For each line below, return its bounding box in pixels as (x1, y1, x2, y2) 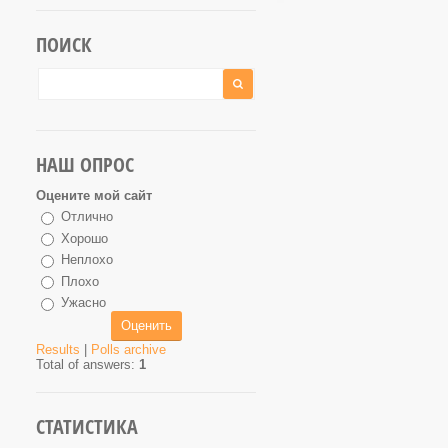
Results (36, 341, 80, 357)
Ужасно (61, 295, 106, 311)
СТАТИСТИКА (36, 412, 138, 440)
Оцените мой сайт (36, 188, 152, 203)
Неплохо (61, 252, 113, 268)
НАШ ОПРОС (36, 151, 134, 178)
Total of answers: (36, 356, 139, 372)
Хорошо (61, 230, 108, 246)
